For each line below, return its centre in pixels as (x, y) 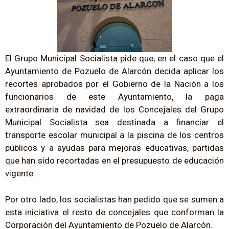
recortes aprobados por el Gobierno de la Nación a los (114, 84)
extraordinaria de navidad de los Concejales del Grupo (114, 110)
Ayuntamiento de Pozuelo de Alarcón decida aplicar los (114, 71)
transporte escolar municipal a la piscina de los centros (114, 135)
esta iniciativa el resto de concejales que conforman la (114, 212)
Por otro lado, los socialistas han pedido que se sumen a (114, 199)
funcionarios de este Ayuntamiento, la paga (114, 97)
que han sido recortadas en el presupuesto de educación (114, 161)
